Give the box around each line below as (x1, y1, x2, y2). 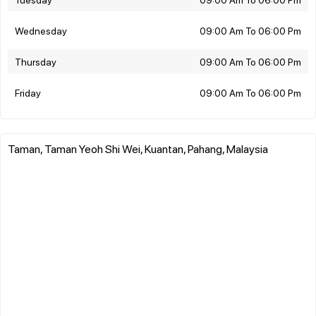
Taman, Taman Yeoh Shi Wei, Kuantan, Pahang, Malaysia (8, 140, 268, 156)
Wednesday (15, 23, 67, 37)
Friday (15, 85, 41, 99)
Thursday (15, 54, 56, 68)
